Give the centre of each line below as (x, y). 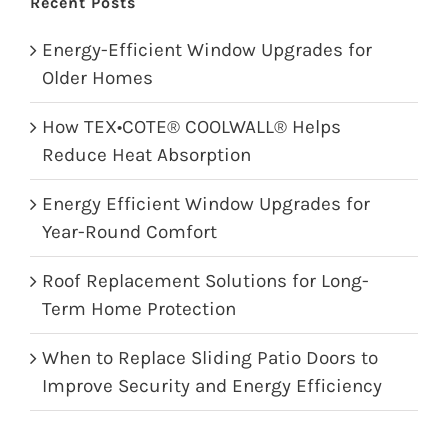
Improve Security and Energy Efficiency (212, 385)
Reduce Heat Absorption (146, 154)
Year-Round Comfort (129, 231)
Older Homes (97, 77)
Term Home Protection (139, 308)
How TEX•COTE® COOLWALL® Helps (191, 126)
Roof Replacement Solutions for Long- (205, 280)
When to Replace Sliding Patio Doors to (210, 357)
